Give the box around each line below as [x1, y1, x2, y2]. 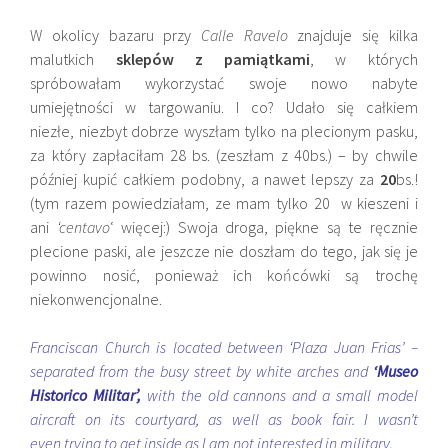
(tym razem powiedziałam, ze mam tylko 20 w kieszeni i [30, 193, 418, 213]
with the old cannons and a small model [146, 385, 418, 405]
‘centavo [56, 217, 110, 237]
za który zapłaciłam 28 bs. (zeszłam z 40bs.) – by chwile [30, 145, 418, 165]
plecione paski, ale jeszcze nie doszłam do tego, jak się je [30, 241, 418, 261]
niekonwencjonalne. [30, 289, 163, 309]
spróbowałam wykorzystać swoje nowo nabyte [30, 73, 418, 93]
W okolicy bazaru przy [30, 25, 201, 45]
